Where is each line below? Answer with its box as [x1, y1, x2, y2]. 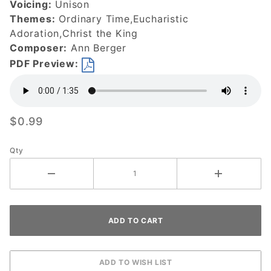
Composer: [10, 42, 68, 54]
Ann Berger [67, 42, 127, 54]
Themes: [10, 13, 56, 25]
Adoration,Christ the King [10, 27, 139, 39]
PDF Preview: [10, 57, 79, 70]
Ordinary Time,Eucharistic [55, 13, 189, 25]
